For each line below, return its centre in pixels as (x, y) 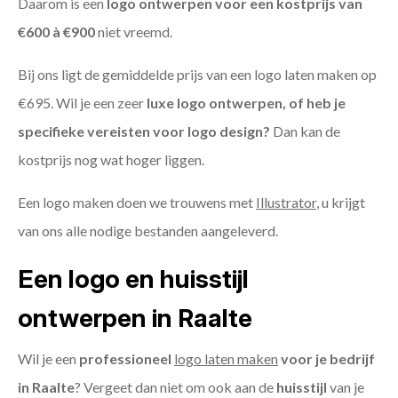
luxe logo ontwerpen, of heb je (246, 103)
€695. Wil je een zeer (82, 103)
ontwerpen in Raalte (135, 318)
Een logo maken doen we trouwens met (137, 203)
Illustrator (286, 203)
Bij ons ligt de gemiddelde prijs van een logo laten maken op (197, 75)
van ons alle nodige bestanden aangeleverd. (148, 231)
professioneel (127, 359)
